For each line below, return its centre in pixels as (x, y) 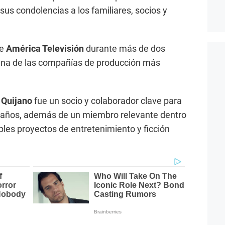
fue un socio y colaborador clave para (108, 101)
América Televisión (45, 49)
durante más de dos (125, 49)
